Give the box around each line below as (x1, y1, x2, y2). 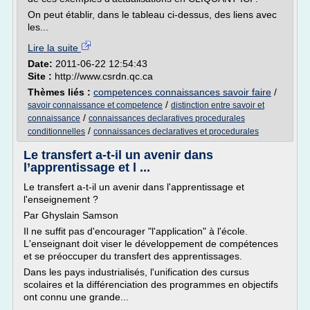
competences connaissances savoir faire (93, 86, 271, 98)
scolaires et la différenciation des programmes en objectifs (24, 279, 278, 290)
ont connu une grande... (24, 291, 129, 302)
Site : (28, 71, 55, 82)
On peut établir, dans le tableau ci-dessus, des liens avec (28, 9, 277, 20)
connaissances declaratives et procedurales (93, 127, 259, 136)
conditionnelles (28, 127, 85, 136)
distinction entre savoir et (171, 100, 264, 110)
